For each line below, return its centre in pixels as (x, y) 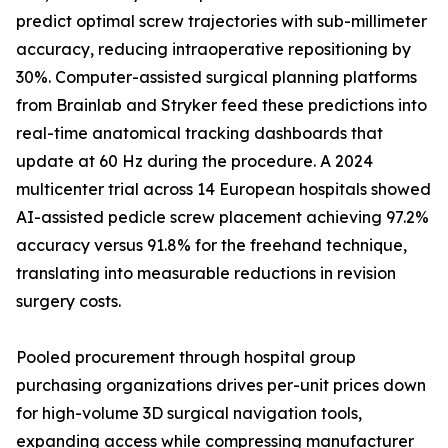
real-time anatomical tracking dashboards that (199, 133)
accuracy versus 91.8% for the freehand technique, (211, 245)
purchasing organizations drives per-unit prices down (221, 385)
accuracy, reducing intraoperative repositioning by (213, 49)
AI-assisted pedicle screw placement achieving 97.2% (222, 217)
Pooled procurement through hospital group (186, 357)
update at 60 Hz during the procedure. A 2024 (194, 161)
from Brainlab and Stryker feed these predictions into (221, 105)
